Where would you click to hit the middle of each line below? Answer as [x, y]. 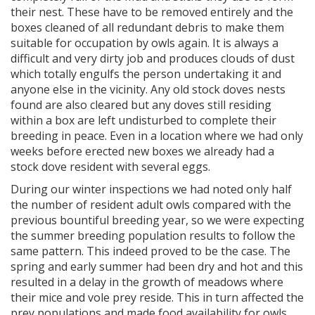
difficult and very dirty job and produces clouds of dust [153, 58]
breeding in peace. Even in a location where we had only [157, 136]
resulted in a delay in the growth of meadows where [147, 282]
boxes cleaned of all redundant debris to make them [147, 27]
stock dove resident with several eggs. [110, 167]
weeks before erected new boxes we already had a [142, 151]
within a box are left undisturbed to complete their [143, 120]
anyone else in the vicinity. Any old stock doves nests [148, 89]
